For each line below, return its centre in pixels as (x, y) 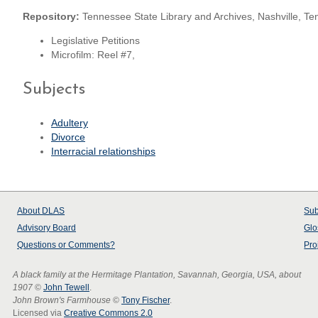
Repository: (51, 17)
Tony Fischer (146, 301)
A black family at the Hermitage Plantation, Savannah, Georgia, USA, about (157, 275)
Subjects (54, 89)
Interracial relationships (103, 151)
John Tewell (66, 288)
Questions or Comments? (66, 245)
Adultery (70, 123)
